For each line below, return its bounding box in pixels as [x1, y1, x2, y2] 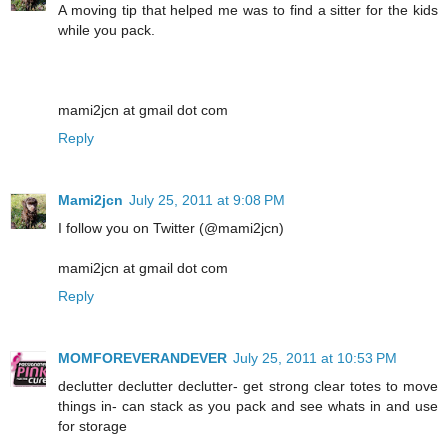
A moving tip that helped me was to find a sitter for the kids [58, 2, 438, 19]
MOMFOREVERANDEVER [58, 350, 227, 367]
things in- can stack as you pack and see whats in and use [58, 398, 438, 415]
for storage [58, 418, 127, 435]
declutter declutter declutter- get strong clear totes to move [58, 378, 438, 395]
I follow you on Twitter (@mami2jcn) [58, 220, 284, 237]
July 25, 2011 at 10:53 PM [233, 350, 397, 367]
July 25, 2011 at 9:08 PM [129, 192, 285, 209]
